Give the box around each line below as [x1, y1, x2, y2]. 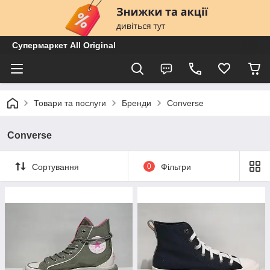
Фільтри [160, 162, 191, 172]
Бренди [122, 98, 151, 108]
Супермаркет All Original [12, 40, 116, 50]
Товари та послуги [34, 98, 106, 108]
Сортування [32, 162, 79, 172]
